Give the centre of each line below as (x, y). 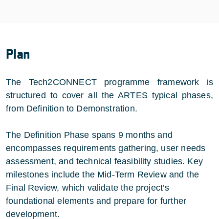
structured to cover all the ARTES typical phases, (109, 95)
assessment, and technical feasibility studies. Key (104, 161)
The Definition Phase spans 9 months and (89, 135)
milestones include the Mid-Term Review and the (103, 174)
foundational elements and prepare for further (96, 201)
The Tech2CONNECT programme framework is (109, 82)
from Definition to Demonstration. (72, 108)
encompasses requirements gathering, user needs (106, 148)
